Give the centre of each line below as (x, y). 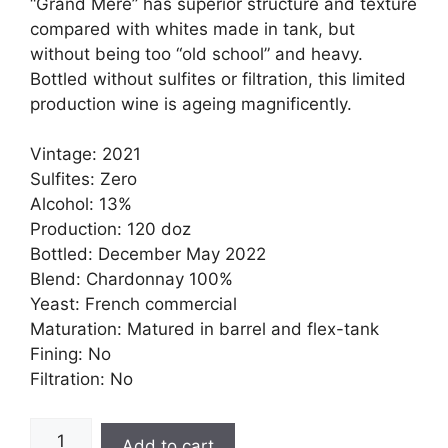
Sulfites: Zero (83, 179)
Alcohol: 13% (81, 204)
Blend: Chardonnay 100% (131, 279)
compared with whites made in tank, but (192, 28)
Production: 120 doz (110, 229)
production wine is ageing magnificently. (191, 103)
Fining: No (70, 354)
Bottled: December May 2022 (148, 254)
